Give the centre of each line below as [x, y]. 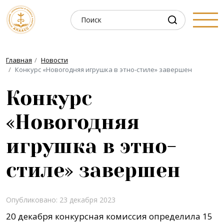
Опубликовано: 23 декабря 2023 [61, 200]
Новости [54, 60]
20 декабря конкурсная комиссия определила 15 [109, 216]
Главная [19, 60]
